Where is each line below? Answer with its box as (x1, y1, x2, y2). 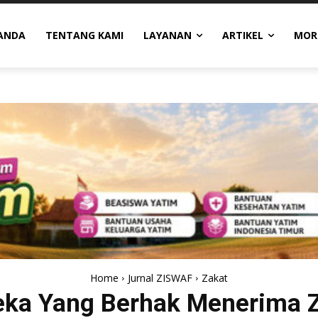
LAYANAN (143, 28, 192, 42)
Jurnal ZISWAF (128, 271, 192, 285)
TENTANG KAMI (45, 28, 124, 42)
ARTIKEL (221, 28, 263, 42)
